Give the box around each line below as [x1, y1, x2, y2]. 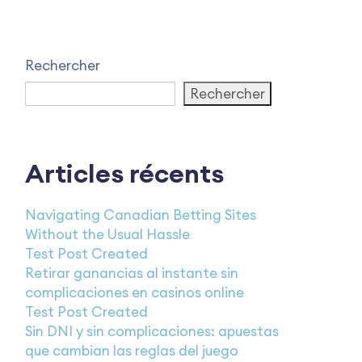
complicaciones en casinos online [25, 284, 244, 301]
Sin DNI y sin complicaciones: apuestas [25, 322, 279, 340]
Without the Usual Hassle [25, 225, 190, 243]
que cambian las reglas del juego [25, 342, 238, 360]
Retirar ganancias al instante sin [25, 264, 238, 282]
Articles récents [25, 157, 224, 190]
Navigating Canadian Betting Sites [25, 206, 256, 224]
